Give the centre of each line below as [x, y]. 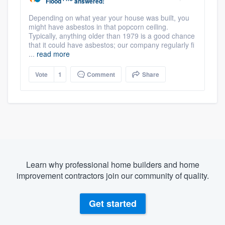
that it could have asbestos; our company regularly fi [111, 44]
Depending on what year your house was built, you [109, 17]
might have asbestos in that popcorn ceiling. [98, 26]
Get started [113, 204]
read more [53, 53]
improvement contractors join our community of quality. [113, 175]
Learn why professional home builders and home [113, 164]
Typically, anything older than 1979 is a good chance [112, 35]
